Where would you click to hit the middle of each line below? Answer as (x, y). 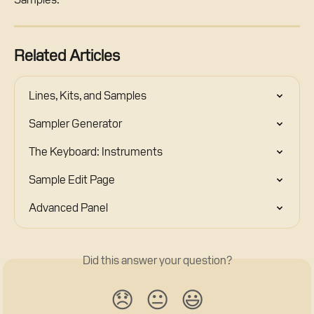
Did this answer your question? (157, 260)
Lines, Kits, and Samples (88, 95)
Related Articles (67, 55)
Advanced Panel (68, 207)
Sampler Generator (75, 123)
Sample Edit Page (72, 179)
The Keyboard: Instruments (96, 151)
